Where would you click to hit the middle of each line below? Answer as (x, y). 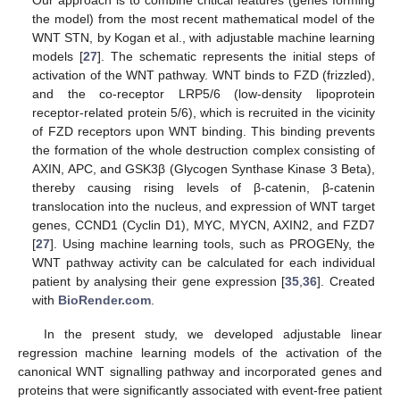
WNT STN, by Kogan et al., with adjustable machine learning (204, 37)
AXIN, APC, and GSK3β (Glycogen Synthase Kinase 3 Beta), (204, 168)
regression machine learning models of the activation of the (200, 352)
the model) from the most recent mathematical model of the (204, 18)
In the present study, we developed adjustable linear (212, 333)
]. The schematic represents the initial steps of (236, 56)
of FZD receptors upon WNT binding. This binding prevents (204, 131)
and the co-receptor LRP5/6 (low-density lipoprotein (204, 93)
